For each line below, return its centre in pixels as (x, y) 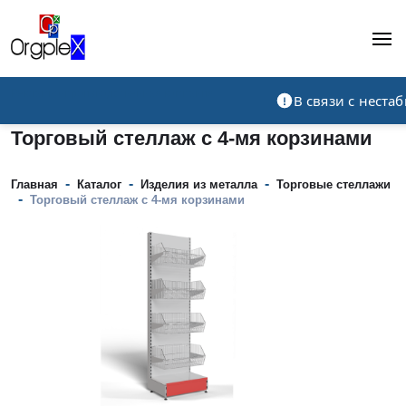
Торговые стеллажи (333, 185)
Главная (34, 185)
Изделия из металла (199, 185)
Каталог (99, 185)
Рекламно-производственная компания (112, 94)
